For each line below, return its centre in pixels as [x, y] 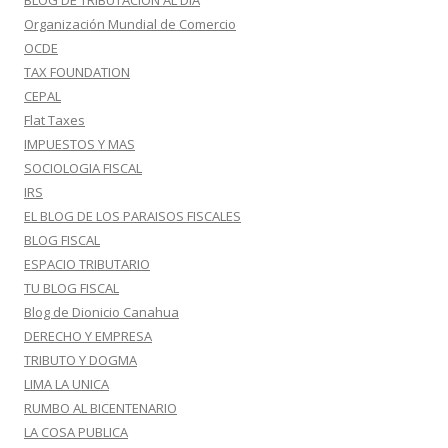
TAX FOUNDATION [77, 72]
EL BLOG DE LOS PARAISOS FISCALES [132, 216]
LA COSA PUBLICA [76, 432]
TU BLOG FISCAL [71, 288]
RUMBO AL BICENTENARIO [100, 408]
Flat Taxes [54, 120]
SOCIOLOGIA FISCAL [83, 168]
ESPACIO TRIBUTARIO [87, 264]
